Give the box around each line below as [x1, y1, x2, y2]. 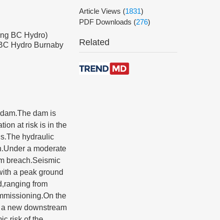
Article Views [79, 7, 123, 15]
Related [79, 37, 110, 47]
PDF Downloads [79, 18, 134, 26]
